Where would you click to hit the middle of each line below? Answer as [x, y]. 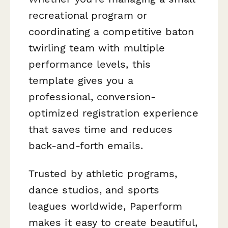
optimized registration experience [113, 113]
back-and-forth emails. [86, 145]
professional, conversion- [92, 96]
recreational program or [88, 15]
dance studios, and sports [94, 190]
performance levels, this [90, 64]
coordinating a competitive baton [111, 31]
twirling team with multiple [97, 48]
